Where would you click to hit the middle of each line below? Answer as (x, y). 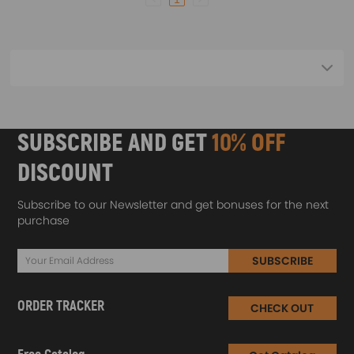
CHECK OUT (282, 308)
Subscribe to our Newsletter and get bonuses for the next (173, 205)
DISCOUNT (66, 173)
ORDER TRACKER (61, 306)
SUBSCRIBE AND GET (115, 143)
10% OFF (249, 143)
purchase (44, 220)
